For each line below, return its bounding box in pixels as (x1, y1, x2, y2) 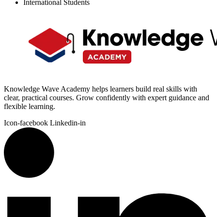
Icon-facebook (4, 118, 48, 127)
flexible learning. (4, 102, 55, 110)
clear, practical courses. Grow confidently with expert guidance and (4, 93, 209, 102)
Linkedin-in (50, 118, 86, 127)
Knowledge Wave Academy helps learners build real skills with (4, 84, 197, 93)
